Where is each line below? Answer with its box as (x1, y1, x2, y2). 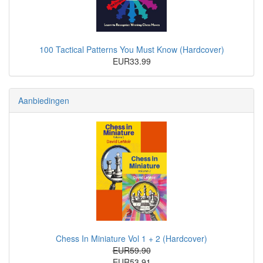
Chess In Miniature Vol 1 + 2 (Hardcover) (56, 232, 207, 244)
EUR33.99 (112, 55, 151, 68)
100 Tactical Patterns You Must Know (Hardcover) (39, 43, 224, 56)
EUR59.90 (112, 244, 151, 256)
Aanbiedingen (18, 95, 69, 107)
